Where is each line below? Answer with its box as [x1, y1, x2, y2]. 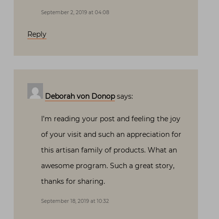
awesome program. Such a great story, [41, 161, 175, 171]
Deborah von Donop [45, 92, 115, 101]
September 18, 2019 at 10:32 [41, 198, 109, 205]
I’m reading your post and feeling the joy [41, 114, 180, 124]
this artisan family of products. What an [41, 146, 177, 155]
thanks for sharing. [41, 177, 105, 186]
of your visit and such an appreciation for [41, 130, 181, 139]
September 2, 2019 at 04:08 [41, 9, 109, 16]
